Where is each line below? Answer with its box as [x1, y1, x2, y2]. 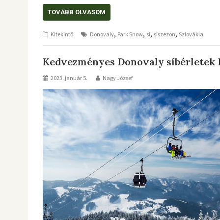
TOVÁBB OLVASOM [48, 8, 106, 16]
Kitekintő [51, 30, 74, 39]
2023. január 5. [51, 74, 87, 82]
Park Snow [117, 30, 143, 39]
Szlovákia [179, 30, 203, 39]
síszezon [154, 30, 175, 39]
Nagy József [103, 74, 133, 82]
